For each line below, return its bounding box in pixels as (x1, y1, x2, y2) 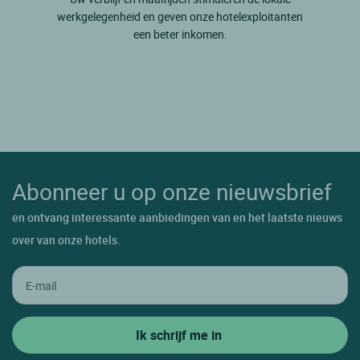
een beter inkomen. (133, 27, 227, 43)
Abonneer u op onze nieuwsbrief (12, 176, 332, 207)
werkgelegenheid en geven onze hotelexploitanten (57, 9, 303, 25)
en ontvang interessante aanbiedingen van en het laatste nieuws (12, 210, 342, 226)
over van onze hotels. (12, 232, 121, 248)
